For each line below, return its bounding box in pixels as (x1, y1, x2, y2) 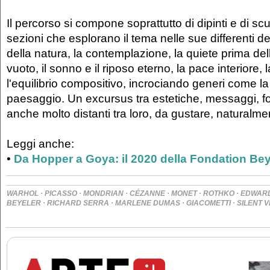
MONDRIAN (83, 189, 124, 198)
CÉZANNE (130, 189, 165, 198)
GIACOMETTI (186, 199, 231, 208)
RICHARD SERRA (47, 199, 109, 208)
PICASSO (45, 189, 77, 198)
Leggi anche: (7, 137, 74, 151)
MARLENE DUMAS (115, 199, 180, 208)
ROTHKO (203, 189, 234, 198)
